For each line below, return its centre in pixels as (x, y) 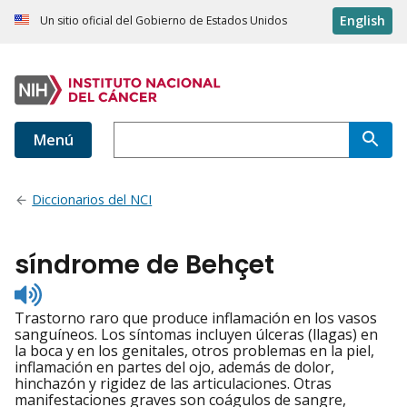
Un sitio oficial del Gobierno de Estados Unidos (164, 21)
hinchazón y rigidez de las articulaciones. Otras (173, 384)
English (362, 21)
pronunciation (90, 323)
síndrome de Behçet (144, 265)
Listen (61, 290)
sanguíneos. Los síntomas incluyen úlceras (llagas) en (196, 335)
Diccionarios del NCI (92, 200)
